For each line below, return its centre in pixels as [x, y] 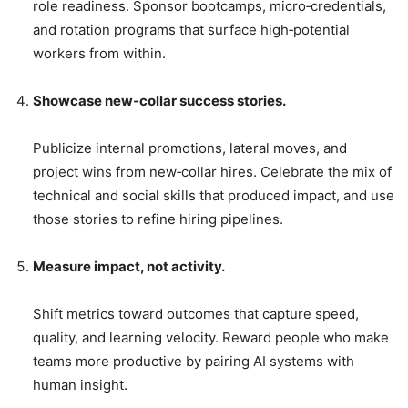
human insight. [80, 385]
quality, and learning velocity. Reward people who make [211, 338]
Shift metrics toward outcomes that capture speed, [196, 314]
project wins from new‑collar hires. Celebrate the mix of [212, 172]
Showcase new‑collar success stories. [159, 101]
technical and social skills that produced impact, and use [214, 196]
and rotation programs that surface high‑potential [191, 30]
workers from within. [99, 54]
